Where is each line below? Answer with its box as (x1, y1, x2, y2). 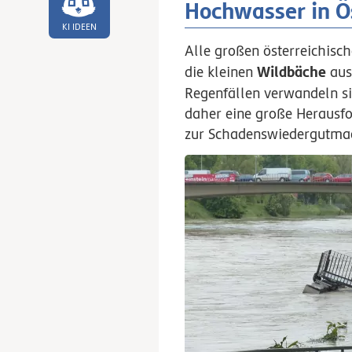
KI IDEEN (61, 21, 97, 32)
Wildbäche (257, 62, 327, 80)
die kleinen (185, 63, 258, 80)
